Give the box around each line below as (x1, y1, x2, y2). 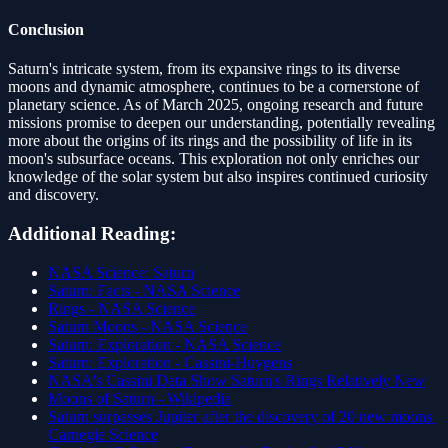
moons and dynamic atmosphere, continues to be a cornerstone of (8, 78, 419, 96)
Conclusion (8, 20, 84, 38)
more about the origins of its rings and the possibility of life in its (8, 132, 412, 150)
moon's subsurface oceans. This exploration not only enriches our (8, 150, 419, 168)
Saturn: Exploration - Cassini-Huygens (48, 353, 292, 371)
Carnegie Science (48, 425, 158, 443)
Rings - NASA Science (48, 299, 195, 317)
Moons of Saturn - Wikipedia (48, 389, 231, 407)
